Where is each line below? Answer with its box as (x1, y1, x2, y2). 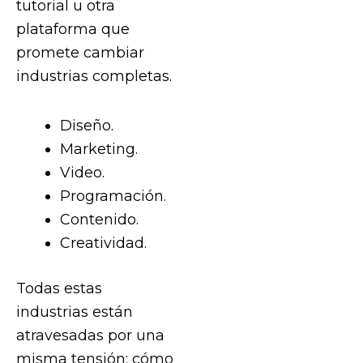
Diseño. (59, 116, 113, 134)
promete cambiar (16, 44, 144, 62)
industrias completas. (16, 67, 172, 85)
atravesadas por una (16, 326, 164, 344)
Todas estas (16, 279, 102, 297)
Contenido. (59, 210, 139, 228)
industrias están (16, 302, 133, 320)
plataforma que (16, 20, 130, 38)
